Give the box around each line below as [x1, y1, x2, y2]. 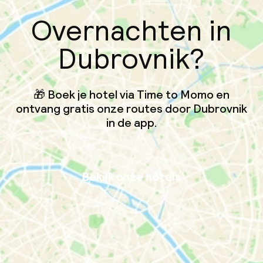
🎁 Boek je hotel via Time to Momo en [33, 87, 230, 102]
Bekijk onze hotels [82, 169, 181, 184]
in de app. [106, 115, 157, 130]
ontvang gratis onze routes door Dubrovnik [16, 101, 247, 116]
